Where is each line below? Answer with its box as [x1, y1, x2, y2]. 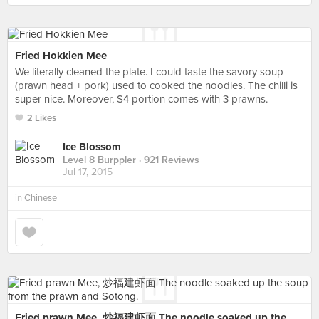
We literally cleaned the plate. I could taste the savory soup [15, 66, 283, 78]
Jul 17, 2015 [63, 166, 113, 179]
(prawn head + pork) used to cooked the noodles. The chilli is [15, 79, 298, 92]
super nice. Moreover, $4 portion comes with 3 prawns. [15, 93, 268, 105]
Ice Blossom [63, 140, 121, 154]
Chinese [24, 192, 57, 204]
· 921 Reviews [136, 154, 199, 167]
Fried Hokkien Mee [15, 49, 107, 62]
